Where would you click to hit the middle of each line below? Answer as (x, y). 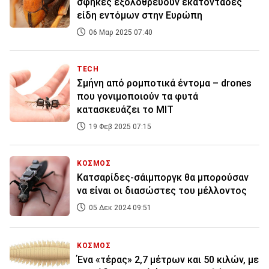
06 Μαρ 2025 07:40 (120, 33)
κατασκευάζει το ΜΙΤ (125, 110)
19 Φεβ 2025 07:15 (119, 127)
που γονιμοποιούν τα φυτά (138, 97)
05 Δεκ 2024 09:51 (119, 208)
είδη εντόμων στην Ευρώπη (140, 16)
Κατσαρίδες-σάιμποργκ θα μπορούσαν (163, 178)
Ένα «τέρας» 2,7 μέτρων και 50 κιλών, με (168, 260)
